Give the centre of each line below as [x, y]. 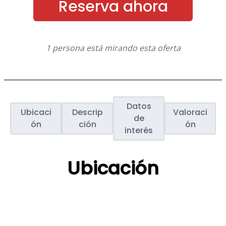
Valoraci [190, 112]
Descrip [87, 112]
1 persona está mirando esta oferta [113, 48]
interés [139, 131]
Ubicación [113, 168]
